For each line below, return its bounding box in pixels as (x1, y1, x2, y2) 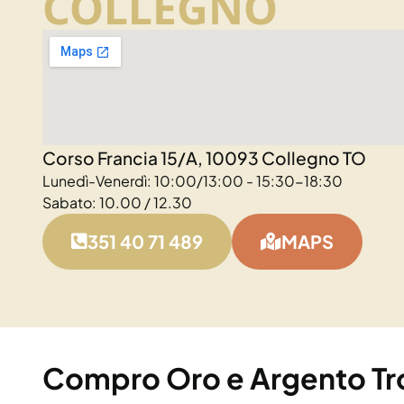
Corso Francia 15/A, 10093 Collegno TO (42, 147, 366, 169)
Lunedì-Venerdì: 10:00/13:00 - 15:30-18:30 (42, 171, 343, 190)
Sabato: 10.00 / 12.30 (42, 193, 192, 212)
